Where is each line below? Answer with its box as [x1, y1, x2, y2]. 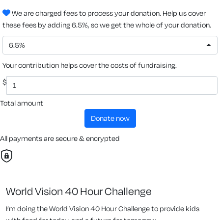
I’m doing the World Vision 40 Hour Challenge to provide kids [6, 203, 199, 213]
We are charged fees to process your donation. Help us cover [10, 8, 206, 18]
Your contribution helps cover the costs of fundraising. [2, 60, 177, 70]
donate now [95, 113, 130, 123]
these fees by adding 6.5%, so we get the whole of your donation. [2, 20, 211, 29]
